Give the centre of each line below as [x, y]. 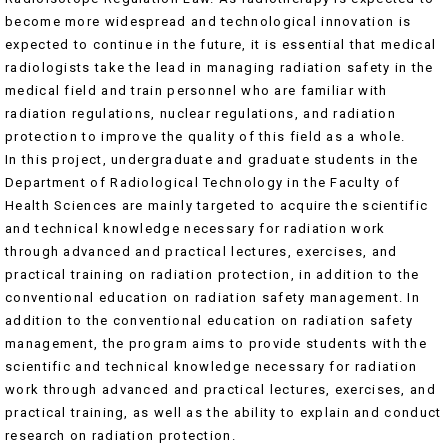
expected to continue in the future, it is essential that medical [221, 45]
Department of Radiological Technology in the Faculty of [203, 183]
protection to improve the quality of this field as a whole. [205, 137]
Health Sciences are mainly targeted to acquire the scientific [217, 206]
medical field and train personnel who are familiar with [196, 91]
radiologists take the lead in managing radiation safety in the [219, 68]
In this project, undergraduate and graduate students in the [212, 160]
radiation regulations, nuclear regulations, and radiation [201, 114]
